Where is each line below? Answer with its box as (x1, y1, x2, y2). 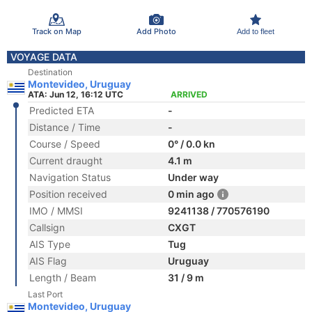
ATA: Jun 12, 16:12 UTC (28, 89, 123, 100)
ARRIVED (171, 89, 208, 100)
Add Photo (136, 26, 176, 36)
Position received (29, 188, 107, 200)
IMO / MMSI (29, 205, 83, 217)
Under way (168, 171, 219, 183)
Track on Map (31, 26, 81, 36)
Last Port (28, 289, 63, 299)
